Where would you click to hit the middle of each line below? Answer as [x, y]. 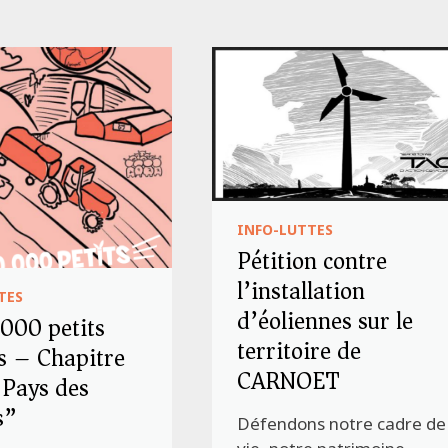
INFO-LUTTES [285, 230]
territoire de [299, 351]
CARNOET [289, 381]
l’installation [301, 291]
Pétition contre [312, 261]
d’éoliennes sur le [325, 321]
